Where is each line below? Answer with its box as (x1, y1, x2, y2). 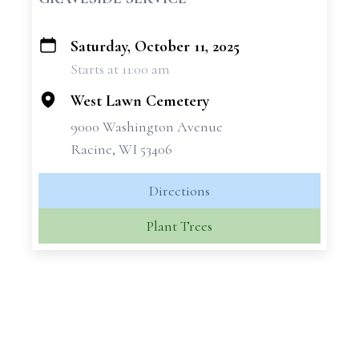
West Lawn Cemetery (71, 91, 209, 111)
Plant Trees (147, 217, 212, 235)
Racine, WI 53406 (71, 140, 172, 158)
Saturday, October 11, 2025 (71, 37, 240, 56)
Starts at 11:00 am (71, 60, 170, 78)
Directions (149, 182, 210, 200)
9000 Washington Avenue (71, 118, 223, 135)
